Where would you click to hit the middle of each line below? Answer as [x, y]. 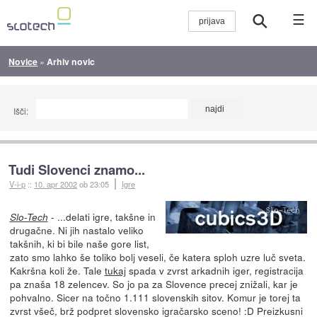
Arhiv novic [71, 61]
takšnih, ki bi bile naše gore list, [79, 244]
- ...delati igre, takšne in [102, 217]
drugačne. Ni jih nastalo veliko [76, 230]
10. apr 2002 [56, 184]
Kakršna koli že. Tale [57, 271]
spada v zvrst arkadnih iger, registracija [214, 271]
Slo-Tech [29, 217]
